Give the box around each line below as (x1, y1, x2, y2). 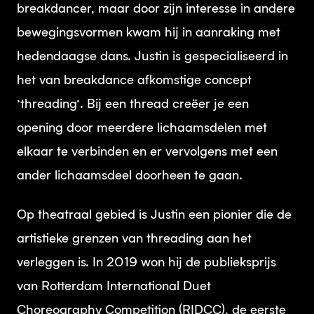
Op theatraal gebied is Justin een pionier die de (17, 209, 292, 221)
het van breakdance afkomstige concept (17, 74, 252, 87)
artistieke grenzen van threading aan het (17, 233, 252, 245)
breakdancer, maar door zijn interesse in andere (17, 3, 295, 15)
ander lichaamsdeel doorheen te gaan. (17, 170, 243, 182)
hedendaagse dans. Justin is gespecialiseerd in (17, 50, 288, 63)
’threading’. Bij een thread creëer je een (17, 98, 249, 111)
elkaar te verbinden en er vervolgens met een (17, 146, 278, 158)
